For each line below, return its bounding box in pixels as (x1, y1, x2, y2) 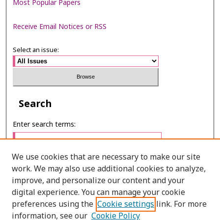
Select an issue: (13, 45, 59, 55)
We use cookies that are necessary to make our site (12, 151, 200, 163)
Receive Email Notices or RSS (13, 22, 107, 32)
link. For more (154, 198, 207, 210)
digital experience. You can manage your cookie (12, 187, 185, 198)
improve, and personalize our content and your (12, 175, 185, 187)
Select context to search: (13, 170, 94, 181)
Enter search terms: (13, 119, 76, 130)
